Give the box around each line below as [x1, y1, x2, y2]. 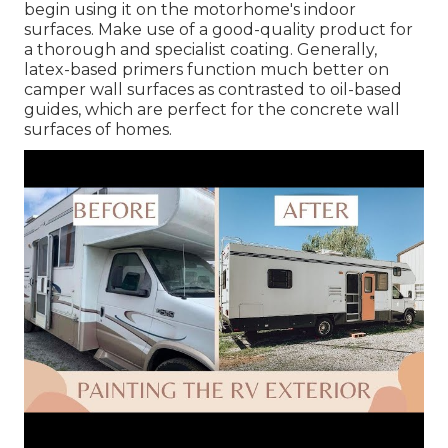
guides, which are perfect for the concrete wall [24, 99, 400, 119]
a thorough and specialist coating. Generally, [24, 39, 377, 59]
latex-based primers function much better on [24, 59, 389, 79]
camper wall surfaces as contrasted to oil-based [24, 79, 402, 99]
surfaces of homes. [24, 119, 172, 139]
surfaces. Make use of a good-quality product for [24, 19, 413, 39]
